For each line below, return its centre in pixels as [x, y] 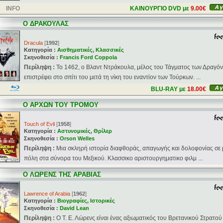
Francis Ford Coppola [88, 57]
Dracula [33, 43]
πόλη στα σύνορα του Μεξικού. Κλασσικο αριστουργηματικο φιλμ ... [113, 158]
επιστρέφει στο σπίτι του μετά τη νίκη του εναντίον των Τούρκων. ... [112, 77]
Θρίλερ [103, 131]
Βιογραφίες [72, 201]
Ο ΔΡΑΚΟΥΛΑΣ [46, 24]
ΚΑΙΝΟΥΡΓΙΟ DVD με [160, 8]
